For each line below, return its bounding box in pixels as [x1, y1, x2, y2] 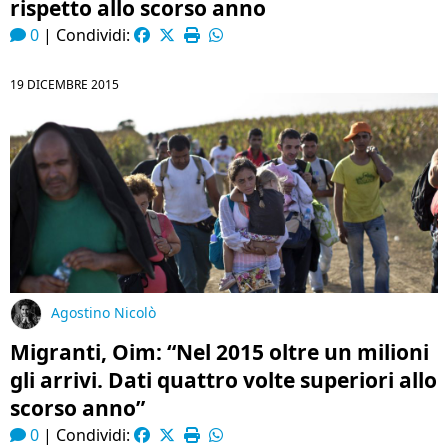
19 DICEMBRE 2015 [10, 76, 119, 93]
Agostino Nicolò [51, 303, 156, 323]
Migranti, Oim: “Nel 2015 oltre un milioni [10, 338, 429, 366]
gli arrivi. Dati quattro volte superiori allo [10, 366, 437, 394]
